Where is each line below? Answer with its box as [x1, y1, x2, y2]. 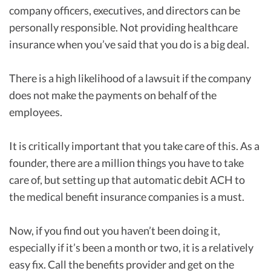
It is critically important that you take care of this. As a [9, 139, 260, 153]
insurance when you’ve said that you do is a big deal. [9, 38, 249, 51]
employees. [9, 105, 64, 119]
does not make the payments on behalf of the [9, 88, 217, 102]
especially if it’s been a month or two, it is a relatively [9, 241, 253, 255]
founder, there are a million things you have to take [9, 156, 244, 170]
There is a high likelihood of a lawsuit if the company [9, 71, 251, 85]
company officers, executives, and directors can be [9, 4, 240, 18]
